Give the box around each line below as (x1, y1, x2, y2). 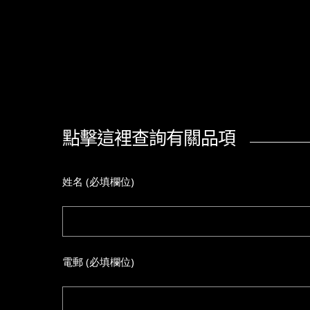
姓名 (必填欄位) (62, 174, 135, 188)
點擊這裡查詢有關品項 (62, 127, 236, 149)
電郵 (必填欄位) (62, 254, 135, 268)
